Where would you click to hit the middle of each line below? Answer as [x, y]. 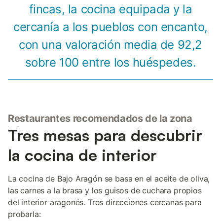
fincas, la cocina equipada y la [110, 9]
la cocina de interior [82, 155]
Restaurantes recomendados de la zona [100, 118]
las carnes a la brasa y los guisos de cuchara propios [105, 190]
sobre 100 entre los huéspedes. [110, 62]
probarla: [24, 214]
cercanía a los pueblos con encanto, [110, 27]
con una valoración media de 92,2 [110, 45]
